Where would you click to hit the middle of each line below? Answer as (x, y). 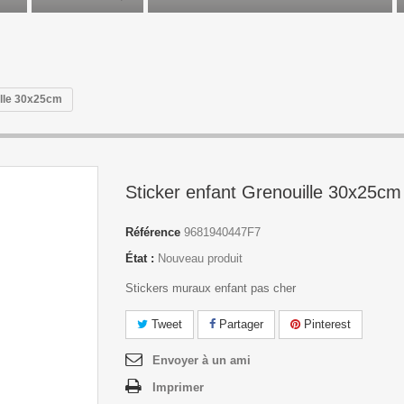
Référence (153, 232)
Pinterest (326, 324)
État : (140, 258)
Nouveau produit (200, 258)
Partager (239, 324)
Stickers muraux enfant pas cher (211, 288)
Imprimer (178, 387)
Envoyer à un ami (202, 360)
